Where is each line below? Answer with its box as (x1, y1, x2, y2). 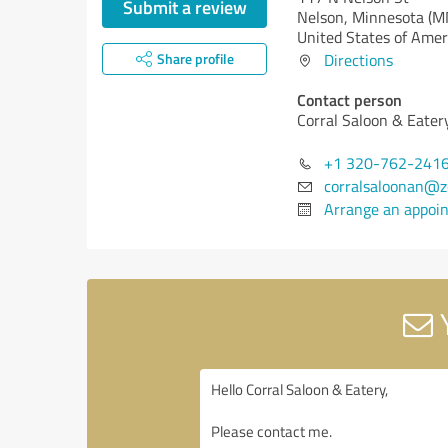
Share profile (156, 49, 234, 68)
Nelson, (297, 6, 352, 28)
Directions (324, 49, 393, 71)
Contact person (297, 88, 402, 111)
